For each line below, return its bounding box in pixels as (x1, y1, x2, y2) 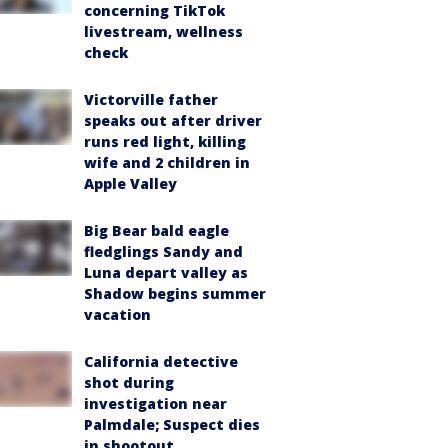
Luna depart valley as (84, 263, 248, 282)
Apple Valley (84, 174, 177, 193)
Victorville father (84, 90, 218, 109)
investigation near (84, 394, 227, 413)
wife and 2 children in (84, 153, 250, 172)
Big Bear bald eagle (84, 221, 229, 240)
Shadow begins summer (84, 284, 266, 303)
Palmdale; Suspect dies (84, 415, 260, 434)
